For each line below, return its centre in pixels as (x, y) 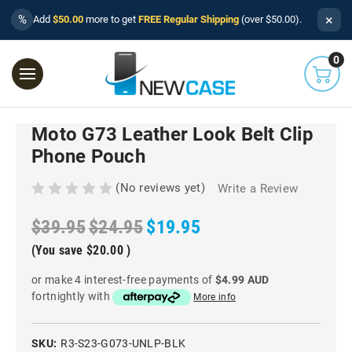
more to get (111, 19)
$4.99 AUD (242, 280)
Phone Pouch (88, 156)
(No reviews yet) (161, 187)
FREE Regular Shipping (189, 19)
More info (215, 297)
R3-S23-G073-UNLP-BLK (123, 343)
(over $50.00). (270, 19)
